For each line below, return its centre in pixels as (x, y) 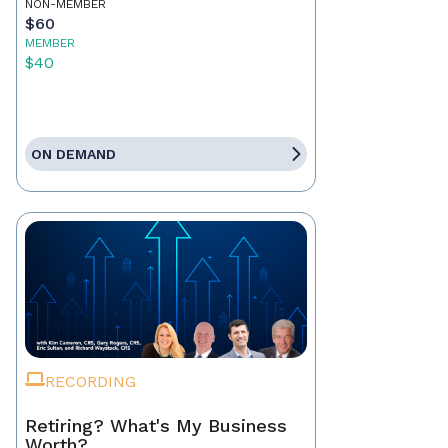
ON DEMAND (73, 154)
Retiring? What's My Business (156, 426)
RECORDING (90, 382)
